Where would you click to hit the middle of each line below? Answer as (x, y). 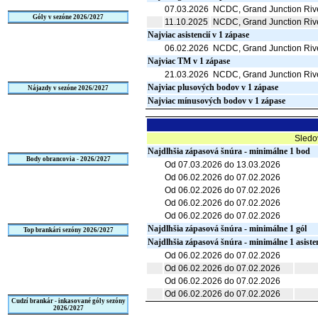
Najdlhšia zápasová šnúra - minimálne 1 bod (229, 151)
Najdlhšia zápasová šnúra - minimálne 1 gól (227, 229)
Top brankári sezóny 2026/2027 (68, 230)
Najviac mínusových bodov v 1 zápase (216, 101)
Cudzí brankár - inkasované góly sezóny (68, 301)
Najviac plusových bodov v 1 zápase (213, 87)
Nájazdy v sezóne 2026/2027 (68, 88)
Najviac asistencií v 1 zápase (198, 35)
